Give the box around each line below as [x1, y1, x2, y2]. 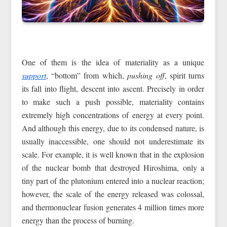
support [21, 69, 46, 81]
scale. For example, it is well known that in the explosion [21, 148, 205, 160]
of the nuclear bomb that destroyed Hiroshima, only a [21, 162, 205, 173]
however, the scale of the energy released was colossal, [21, 188, 205, 199]
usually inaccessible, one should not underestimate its [21, 135, 205, 146]
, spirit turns [164, 69, 205, 81]
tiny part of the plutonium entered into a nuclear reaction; [21, 175, 205, 186]
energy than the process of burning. [21, 214, 134, 225]
